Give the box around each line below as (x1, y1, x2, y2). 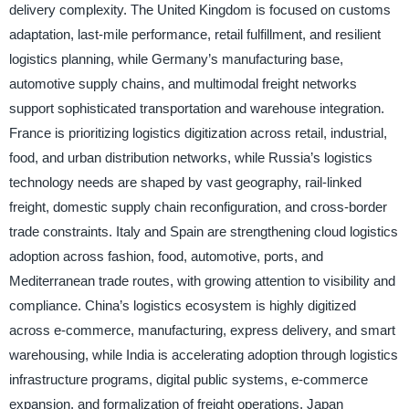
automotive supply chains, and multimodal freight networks (8, 76, 357, 92)
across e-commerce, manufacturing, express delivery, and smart (8, 322, 395, 339)
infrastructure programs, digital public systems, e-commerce (8, 372, 368, 388)
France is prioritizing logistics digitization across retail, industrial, (8, 125, 387, 142)
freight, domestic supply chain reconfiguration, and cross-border (8, 199, 387, 215)
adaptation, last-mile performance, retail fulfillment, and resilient (8, 26, 381, 43)
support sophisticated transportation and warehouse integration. (8, 100, 384, 117)
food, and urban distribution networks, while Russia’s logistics (8, 150, 372, 166)
